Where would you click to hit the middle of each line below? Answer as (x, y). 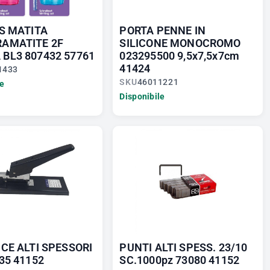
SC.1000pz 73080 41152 (180, 260)
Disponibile (142, 97)
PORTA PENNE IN (162, 31)
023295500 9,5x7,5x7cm (180, 56)
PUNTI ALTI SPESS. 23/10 (184, 248)
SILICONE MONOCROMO (180, 43)
